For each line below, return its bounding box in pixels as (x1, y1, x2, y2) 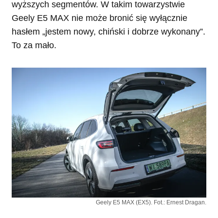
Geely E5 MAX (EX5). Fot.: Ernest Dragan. (96, 199, 206, 206)
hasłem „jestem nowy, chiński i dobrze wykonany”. (12, 27, 205, 37)
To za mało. (12, 40, 56, 51)
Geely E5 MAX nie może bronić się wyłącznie (12, 13, 187, 23)
